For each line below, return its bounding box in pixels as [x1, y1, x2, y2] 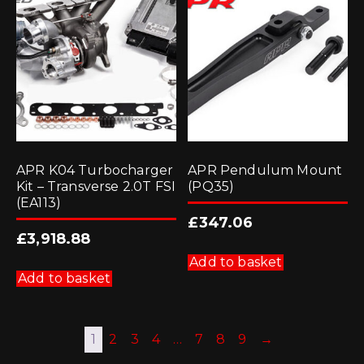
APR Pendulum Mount [188, 162, 343, 179]
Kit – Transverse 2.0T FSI [16, 179, 176, 195]
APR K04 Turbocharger [16, 162, 174, 179]
